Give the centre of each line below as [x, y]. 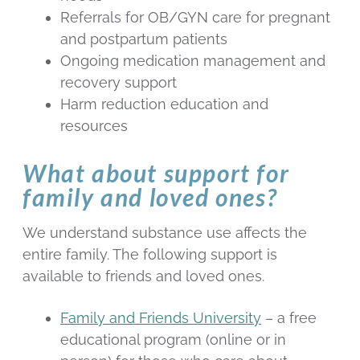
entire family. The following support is [150, 254]
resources [94, 126]
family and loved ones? [150, 196]
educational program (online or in [174, 340]
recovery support [119, 83]
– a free [289, 318]
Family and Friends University [161, 318]
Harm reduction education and [165, 104]
